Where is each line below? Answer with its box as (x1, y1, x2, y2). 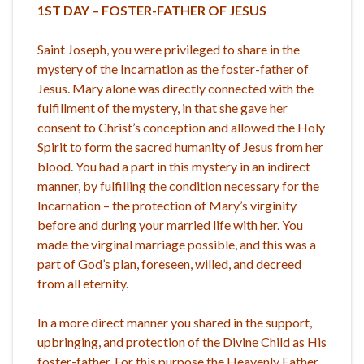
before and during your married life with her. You (37, 216, 303, 232)
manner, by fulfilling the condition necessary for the (37, 177, 319, 193)
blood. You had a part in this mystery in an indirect (37, 158, 310, 174)
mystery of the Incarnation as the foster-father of (37, 60, 309, 76)
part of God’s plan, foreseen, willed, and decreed (37, 255, 301, 271)
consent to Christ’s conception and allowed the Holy (37, 119, 325, 135)
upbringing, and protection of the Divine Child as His (37, 333, 327, 349)
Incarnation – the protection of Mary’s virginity (37, 197, 297, 213)
